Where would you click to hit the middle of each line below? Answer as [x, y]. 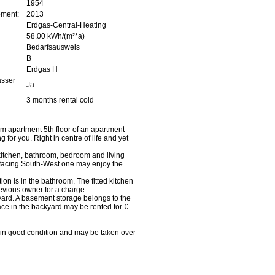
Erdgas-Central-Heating [66, 25]
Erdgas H [42, 69]
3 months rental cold [60, 100]
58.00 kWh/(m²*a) [56, 36]
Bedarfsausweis [53, 47]
